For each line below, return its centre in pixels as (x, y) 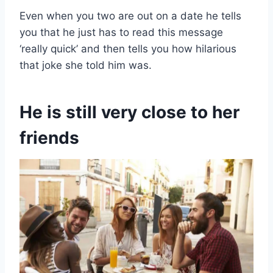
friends (49, 137)
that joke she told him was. (86, 65)
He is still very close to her (129, 112)
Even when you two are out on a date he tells (130, 16)
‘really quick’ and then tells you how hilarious (128, 48)
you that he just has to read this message (121, 32)
